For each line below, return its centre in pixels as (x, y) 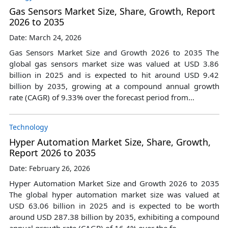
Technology (28, 127)
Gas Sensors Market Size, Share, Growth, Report (112, 11)
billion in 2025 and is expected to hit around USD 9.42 (114, 75)
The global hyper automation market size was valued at (114, 194)
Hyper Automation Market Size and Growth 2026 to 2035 (114, 183)
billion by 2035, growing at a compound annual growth (114, 86)
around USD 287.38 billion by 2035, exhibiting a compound (114, 217)
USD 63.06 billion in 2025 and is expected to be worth (114, 205)
